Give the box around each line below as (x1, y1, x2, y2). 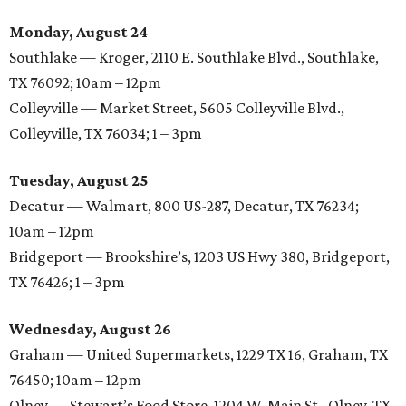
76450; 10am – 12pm (9, 371, 141, 390)
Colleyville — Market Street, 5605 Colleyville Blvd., (9, 99, 344, 118)
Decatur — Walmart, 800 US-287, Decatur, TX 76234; (9, 197, 359, 216)
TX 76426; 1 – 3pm (9, 273, 125, 292)
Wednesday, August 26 (9, 320, 171, 339)
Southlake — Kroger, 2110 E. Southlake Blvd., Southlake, (9, 48, 379, 67)
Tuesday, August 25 (9, 171, 148, 190)
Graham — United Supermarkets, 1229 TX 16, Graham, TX (9, 345, 388, 364)
